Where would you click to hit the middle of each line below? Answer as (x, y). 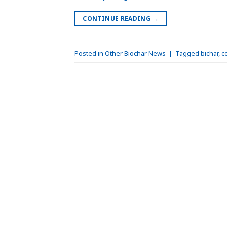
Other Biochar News (135, 53)
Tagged (188, 53)
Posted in (90, 53)
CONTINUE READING (118, 18)
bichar (210, 53)
